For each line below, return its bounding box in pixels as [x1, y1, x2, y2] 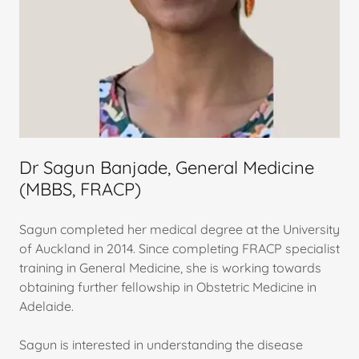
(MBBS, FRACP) [19, 177, 141, 200]
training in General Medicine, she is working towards [19, 259, 321, 276]
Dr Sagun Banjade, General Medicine [19, 155, 314, 179]
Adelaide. [19, 297, 74, 314]
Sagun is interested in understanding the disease [19, 336, 303, 353]
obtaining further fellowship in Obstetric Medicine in [19, 278, 317, 295]
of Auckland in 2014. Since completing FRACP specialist [19, 240, 340, 256]
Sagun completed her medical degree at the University [19, 220, 340, 237]
